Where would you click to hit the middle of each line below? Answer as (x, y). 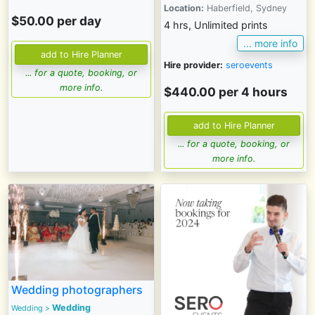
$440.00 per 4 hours (226, 92)
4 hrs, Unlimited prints (216, 25)
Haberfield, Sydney (245, 8)
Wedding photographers (77, 289)
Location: (184, 8)
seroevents (249, 65)
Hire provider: (193, 65)
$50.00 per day (56, 20)
